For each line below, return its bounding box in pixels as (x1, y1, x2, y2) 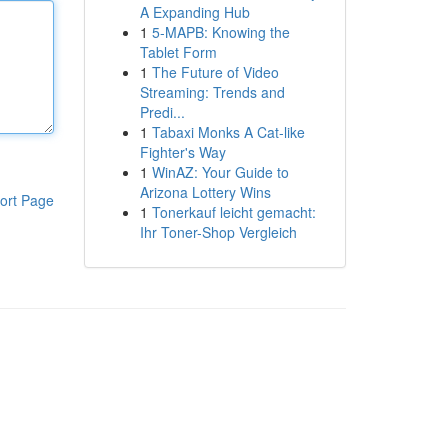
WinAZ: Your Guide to (151, 162, 289, 182)
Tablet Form (139, 42, 217, 62)
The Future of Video (151, 62, 279, 82)
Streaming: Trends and (139, 82, 285, 102)
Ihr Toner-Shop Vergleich (139, 222, 297, 242)
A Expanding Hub (139, 2, 250, 22)
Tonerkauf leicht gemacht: (151, 202, 316, 222)
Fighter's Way (139, 142, 226, 162)
